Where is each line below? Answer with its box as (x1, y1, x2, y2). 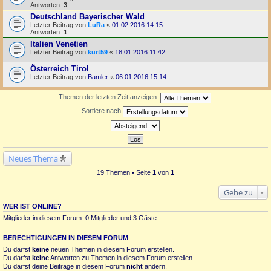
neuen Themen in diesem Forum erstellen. (49, 245, 174, 253)
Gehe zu (224, 186, 253, 198)
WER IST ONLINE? (3, 202, 62, 210)
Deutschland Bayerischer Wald (30, 11, 145, 21)
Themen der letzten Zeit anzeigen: (59, 93, 160, 101)
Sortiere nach (82, 107, 123, 115)
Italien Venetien (30, 39, 88, 48)
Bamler (88, 73, 108, 80)
